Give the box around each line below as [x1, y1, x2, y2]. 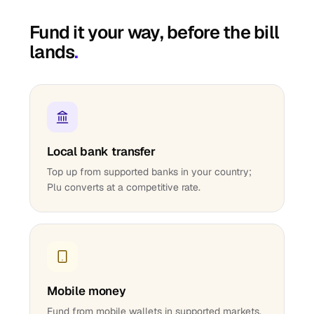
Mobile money [47, 283, 126, 299]
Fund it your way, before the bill [29, 20, 280, 44]
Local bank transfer [47, 144, 156, 159]
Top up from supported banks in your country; [47, 165, 252, 178]
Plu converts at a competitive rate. [47, 181, 200, 193]
